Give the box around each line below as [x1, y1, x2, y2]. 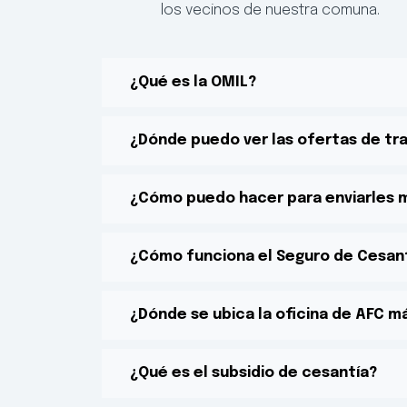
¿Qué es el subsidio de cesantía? [130, 365, 377, 382]
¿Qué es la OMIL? [130, 74, 256, 91]
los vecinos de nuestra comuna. [161, 3, 380, 19]
